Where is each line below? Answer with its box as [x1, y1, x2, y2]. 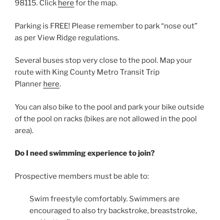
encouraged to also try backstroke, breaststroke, [29, 206, 197, 216]
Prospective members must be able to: [15, 171, 149, 181]
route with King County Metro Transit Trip [15, 68, 160, 77]
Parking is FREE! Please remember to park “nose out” [15, 21, 197, 30]
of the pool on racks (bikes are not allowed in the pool [15, 114, 197, 123]
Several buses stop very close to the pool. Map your [15, 56, 192, 65]
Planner [15, 80, 43, 89]
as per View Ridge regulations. [15, 33, 119, 42]
